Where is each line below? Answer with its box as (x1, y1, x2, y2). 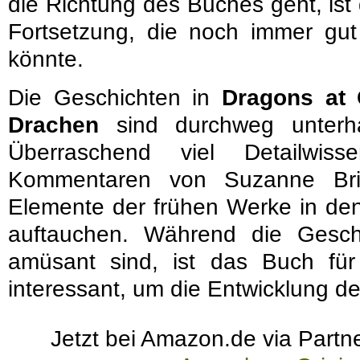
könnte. (8, 46, 84, 72)
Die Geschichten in (8, 84, 222, 110)
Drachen (8, 112, 99, 137)
